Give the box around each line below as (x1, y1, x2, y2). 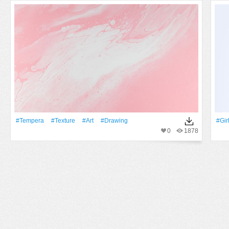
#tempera (16, 117, 44, 124)
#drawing (101, 117, 128, 124)
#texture (51, 117, 75, 124)
